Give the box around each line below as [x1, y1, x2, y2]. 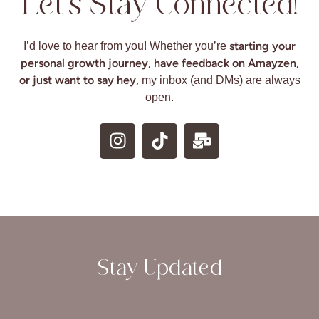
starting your [229, 38, 296, 53]
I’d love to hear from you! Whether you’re [23, 39, 229, 52]
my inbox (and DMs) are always [138, 73, 300, 86]
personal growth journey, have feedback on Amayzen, [20, 56, 299, 70]
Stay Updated [96, 258, 223, 281]
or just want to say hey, [19, 73, 139, 87]
